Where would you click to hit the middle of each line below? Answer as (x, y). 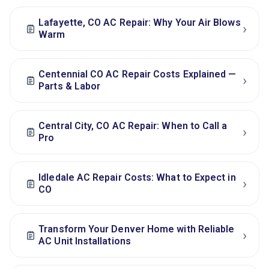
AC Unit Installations (85, 241)
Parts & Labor (70, 86)
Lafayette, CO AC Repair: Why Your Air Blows (140, 23)
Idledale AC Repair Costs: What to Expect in (137, 178)
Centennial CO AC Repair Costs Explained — (138, 74)
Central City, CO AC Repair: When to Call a (133, 126)
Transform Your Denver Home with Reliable (137, 229)
